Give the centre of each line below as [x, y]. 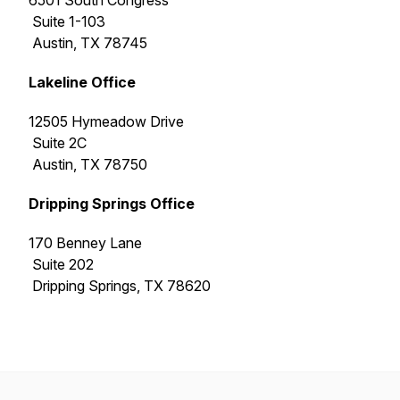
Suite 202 [61, 264]
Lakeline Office [82, 82]
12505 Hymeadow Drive [106, 121]
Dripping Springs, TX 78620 [120, 286]
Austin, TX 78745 [88, 43]
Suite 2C [58, 143]
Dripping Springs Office [112, 204]
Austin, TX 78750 [88, 164]
